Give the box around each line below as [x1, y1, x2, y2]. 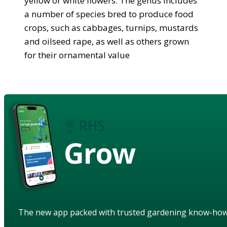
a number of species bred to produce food [24, 8, 194, 20]
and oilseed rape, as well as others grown [24, 35, 189, 47]
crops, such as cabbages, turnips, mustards [24, 21, 198, 33]
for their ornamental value [24, 49, 130, 61]
